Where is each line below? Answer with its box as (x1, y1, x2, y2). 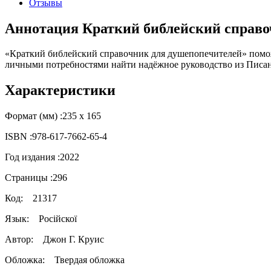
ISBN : (5, 131, 32, 142)
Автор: (5, 234, 41, 245)
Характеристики (5, 82, 116, 99)
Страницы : (5, 172, 53, 183)
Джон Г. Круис (41, 234, 104, 245)
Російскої (39, 214, 77, 224)
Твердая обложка (54, 255, 125, 266)
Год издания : (5, 152, 60, 163)
